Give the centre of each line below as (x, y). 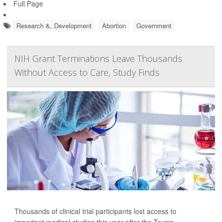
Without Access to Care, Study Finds (87, 73)
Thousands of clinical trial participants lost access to (95, 211)
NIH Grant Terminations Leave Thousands (98, 59)
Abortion (114, 26)
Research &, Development (54, 26)
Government (154, 26)
